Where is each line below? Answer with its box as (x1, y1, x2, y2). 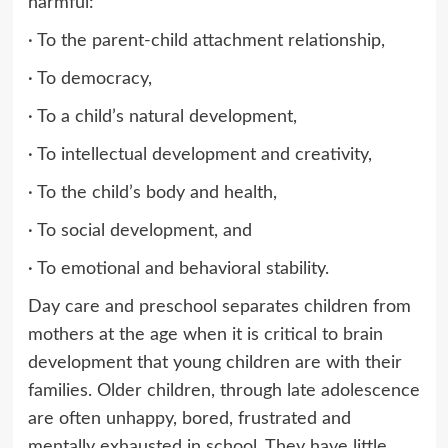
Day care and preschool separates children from (27, 297, 411, 316)
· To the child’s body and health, (27, 183, 277, 202)
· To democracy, (27, 69, 152, 88)
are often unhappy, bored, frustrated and (27, 409, 351, 428)
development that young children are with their (27, 353, 402, 372)
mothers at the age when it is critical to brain (27, 325, 383, 344)
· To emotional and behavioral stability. (27, 259, 329, 278)
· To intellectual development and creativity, (27, 145, 372, 164)
